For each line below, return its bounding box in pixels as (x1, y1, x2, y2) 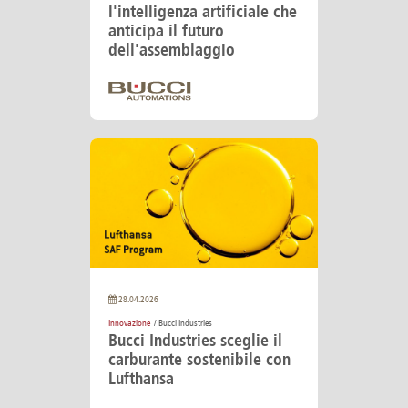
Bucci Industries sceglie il (108, 331, 282, 352)
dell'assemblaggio (108, 40, 235, 61)
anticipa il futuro (108, 21, 224, 42)
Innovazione (108, 318, 150, 330)
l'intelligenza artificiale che (108, 2, 297, 23)
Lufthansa (108, 369, 174, 390)
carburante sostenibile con (108, 350, 291, 371)
